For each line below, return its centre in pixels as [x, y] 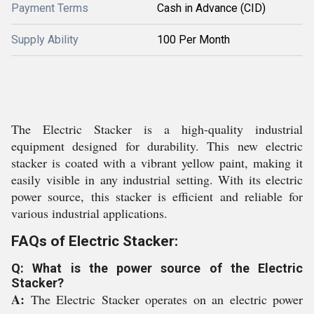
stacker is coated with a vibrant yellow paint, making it [157, 163]
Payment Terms [50, 8]
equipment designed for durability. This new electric [157, 146]
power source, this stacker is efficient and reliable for [157, 196]
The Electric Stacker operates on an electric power [166, 299]
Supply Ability [45, 40]
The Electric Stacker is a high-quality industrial [157, 129]
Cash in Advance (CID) [211, 8]
